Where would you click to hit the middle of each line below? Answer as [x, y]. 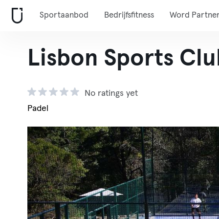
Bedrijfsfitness [129, 15]
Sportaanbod [64, 15]
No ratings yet [111, 93]
